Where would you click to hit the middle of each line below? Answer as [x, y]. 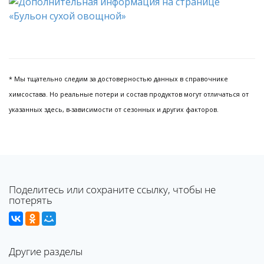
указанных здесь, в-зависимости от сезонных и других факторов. [114, 110]
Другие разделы [46, 251]
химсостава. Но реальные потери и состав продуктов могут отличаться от [129, 94]
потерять [31, 200]
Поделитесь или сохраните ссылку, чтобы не [112, 189]
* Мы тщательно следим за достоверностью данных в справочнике [118, 79]
